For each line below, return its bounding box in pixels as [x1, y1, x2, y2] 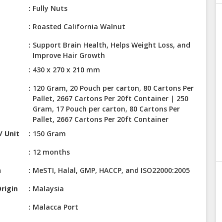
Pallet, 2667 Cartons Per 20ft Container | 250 [33, 94, 189, 104]
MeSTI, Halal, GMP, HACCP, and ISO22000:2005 [33, 166, 190, 175]
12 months [33, 147, 70, 157]
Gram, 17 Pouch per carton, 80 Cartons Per [33, 104, 180, 114]
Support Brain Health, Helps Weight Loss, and [33, 40, 191, 50]
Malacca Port [33, 202, 79, 212]
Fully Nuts [33, 3, 68, 13]
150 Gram [33, 129, 66, 139]
